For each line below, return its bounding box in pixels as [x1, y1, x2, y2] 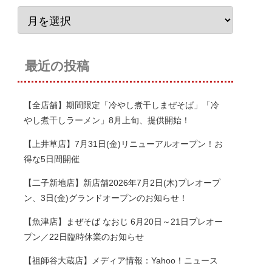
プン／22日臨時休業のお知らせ [24, 232, 144, 242]
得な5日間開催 [24, 154, 80, 165]
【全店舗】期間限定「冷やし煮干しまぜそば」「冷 [24, 100, 219, 110]
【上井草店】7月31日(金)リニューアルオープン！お [24, 139, 223, 149]
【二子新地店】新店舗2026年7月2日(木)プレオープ [24, 178, 220, 188]
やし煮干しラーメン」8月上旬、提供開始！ [24, 115, 190, 126]
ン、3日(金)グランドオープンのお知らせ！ [24, 193, 188, 203]
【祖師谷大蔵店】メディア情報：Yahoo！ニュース [24, 256, 218, 266]
